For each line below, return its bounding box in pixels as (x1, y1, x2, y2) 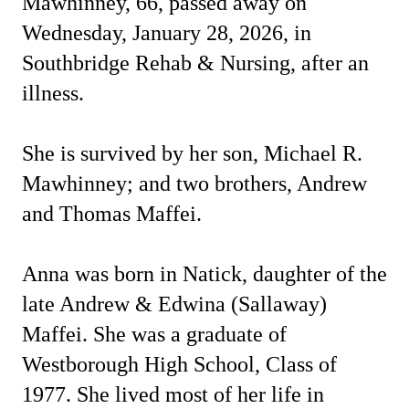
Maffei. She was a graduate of (22, 322, 287, 346)
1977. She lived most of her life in (22, 383, 324, 406)
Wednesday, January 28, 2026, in (22, 21, 311, 45)
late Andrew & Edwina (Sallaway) (22, 292, 327, 316)
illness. (22, 81, 84, 105)
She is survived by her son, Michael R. (22, 142, 362, 165)
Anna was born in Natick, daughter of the (22, 262, 387, 286)
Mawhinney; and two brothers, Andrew (22, 172, 367, 195)
